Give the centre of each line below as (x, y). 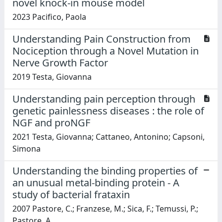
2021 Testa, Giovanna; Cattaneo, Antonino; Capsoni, (109, 137)
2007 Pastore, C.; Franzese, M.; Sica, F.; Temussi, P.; (105, 208)
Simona (27, 148)
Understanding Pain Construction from (102, 39)
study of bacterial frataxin (71, 194)
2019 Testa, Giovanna (52, 77)
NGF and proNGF (51, 122)
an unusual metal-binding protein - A (96, 182)
